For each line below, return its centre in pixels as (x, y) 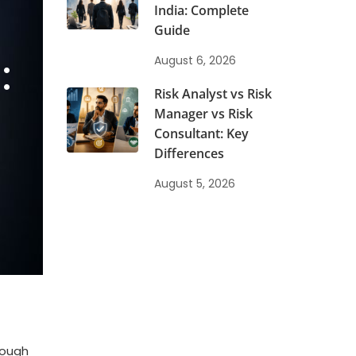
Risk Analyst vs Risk (213, 94)
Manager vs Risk (203, 114)
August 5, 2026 (194, 184)
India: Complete (201, 10)
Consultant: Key (201, 133)
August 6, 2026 (195, 60)
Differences (189, 153)
